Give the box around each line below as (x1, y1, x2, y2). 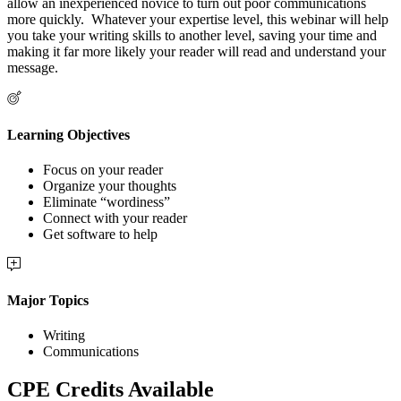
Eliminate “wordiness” (43, 193, 170, 209)
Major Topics (7, 293, 89, 309)
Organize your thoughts (43, 177, 176, 193)
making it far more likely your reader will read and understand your (7, 44, 386, 60)
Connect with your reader (43, 209, 187, 226)
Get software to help (43, 226, 158, 242)
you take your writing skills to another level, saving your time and (7, 28, 377, 44)
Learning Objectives (7, 126, 130, 142)
